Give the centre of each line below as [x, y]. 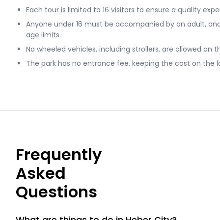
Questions [56, 192]
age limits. [43, 35]
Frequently [59, 154]
